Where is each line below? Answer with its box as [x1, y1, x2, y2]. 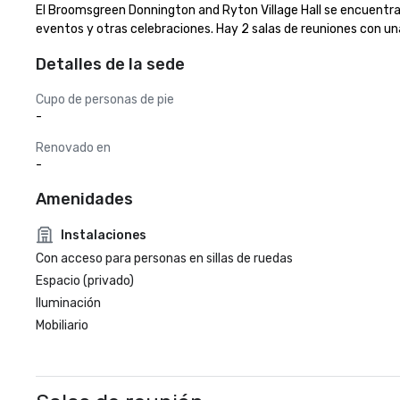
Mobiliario [36, 318, 88, 333]
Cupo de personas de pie [36, 92, 174, 107]
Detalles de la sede [36, 54, 185, 74]
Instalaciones [61, 227, 146, 243]
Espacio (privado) [36, 273, 134, 288]
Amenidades [36, 189, 133, 209]
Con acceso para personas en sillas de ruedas [36, 251, 293, 266]
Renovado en [36, 140, 111, 155]
